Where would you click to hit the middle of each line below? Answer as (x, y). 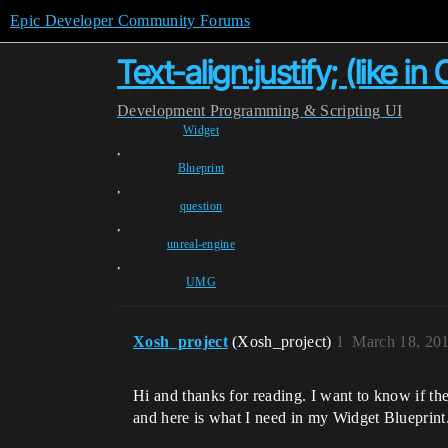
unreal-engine (201, 244)
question (201, 206)
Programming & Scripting (295, 110)
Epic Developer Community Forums (130, 20)
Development (161, 110)
